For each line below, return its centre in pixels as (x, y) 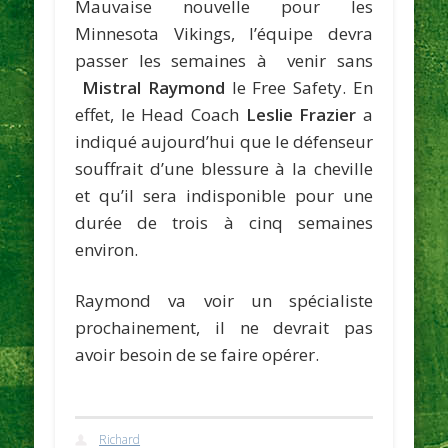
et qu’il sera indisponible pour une (224, 195)
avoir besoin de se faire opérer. (197, 354)
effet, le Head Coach (160, 114)
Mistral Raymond (153, 87)
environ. (107, 249)
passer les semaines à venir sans (224, 60)
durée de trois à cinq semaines (224, 222)
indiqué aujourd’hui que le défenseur (224, 141)
